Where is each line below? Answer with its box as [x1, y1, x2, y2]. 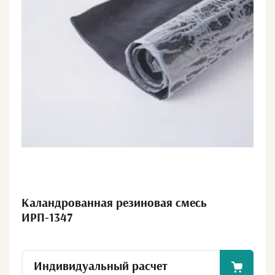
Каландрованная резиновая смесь [21, 196, 207, 209]
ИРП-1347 [21, 211, 72, 224]
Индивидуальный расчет [34, 260, 168, 273]
